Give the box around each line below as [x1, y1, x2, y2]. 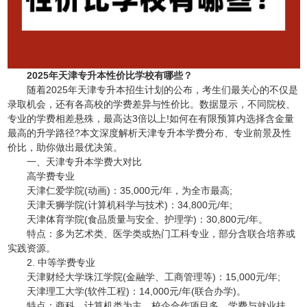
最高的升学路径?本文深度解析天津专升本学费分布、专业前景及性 [7, 127, 291, 138]
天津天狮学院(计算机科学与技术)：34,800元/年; [7, 199, 232, 210]
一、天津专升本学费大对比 [7, 156, 142, 167]
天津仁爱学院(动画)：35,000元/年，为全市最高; [7, 184, 232, 196]
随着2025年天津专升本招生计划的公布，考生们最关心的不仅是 [7, 84, 298, 95]
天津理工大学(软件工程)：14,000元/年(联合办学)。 [7, 285, 246, 297]
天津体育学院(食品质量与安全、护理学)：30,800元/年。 [7, 213, 268, 225]
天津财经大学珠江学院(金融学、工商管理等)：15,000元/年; [7, 271, 280, 282]
